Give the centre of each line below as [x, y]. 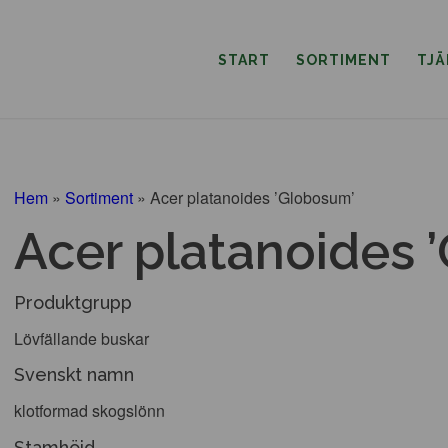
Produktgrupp [73, 303]
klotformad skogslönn [89, 410]
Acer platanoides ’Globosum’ [252, 197]
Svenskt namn [74, 375]
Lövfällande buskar [81, 338]
